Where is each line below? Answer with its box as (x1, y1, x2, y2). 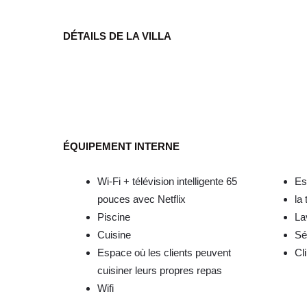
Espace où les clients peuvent (97, 247, 231, 259)
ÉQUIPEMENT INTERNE (63, 140, 180, 153)
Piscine (97, 211, 130, 223)
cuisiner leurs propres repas (97, 265, 222, 277)
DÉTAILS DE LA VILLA (63, 30, 171, 42)
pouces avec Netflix (97, 193, 186, 206)
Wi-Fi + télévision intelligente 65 (97, 175, 237, 188)
